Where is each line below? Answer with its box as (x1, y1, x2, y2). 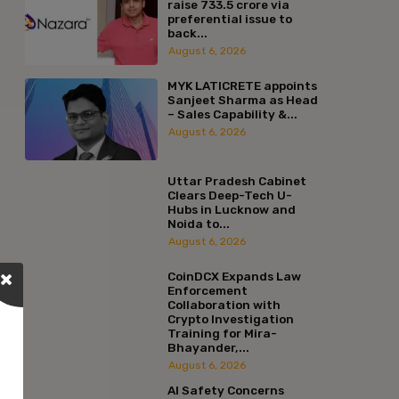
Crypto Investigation (167, 311, 294, 326)
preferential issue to (167, 11, 292, 26)
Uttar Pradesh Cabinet (167, 173, 306, 188)
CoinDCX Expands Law (167, 268, 301, 283)
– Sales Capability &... (167, 106, 297, 121)
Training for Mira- (167, 325, 277, 340)
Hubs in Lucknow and (167, 201, 296, 216)
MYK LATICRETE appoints (167, 77, 317, 93)
